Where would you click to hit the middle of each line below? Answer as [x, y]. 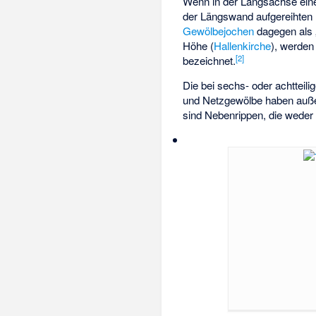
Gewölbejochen [219, 31]
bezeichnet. [209, 61]
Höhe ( [199, 46]
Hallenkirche [243, 46]
